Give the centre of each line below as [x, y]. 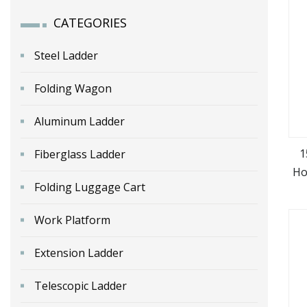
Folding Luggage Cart [90, 187]
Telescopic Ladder [81, 285]
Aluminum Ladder [79, 121]
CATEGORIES [90, 22]
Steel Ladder [66, 55]
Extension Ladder [79, 253]
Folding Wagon [73, 88]
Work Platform [72, 220]
